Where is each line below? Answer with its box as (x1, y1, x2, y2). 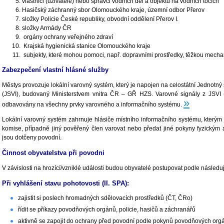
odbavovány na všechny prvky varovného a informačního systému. (2, 101, 183, 108)
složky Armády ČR (22, 24, 71, 31)
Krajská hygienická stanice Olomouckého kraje (22, 42, 150, 49)
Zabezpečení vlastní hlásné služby (2, 66, 108, 74)
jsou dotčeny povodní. (2, 134, 61, 141)
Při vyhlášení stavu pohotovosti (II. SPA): (2, 179, 129, 187)
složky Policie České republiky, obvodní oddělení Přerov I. (22, 15, 178, 22)
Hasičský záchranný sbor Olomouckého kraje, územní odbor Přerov (22, 6, 204, 13)
